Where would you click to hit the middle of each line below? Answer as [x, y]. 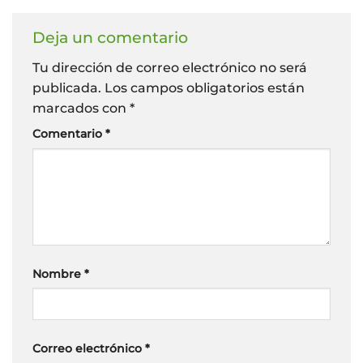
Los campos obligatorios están [205, 88]
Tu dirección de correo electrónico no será [170, 67]
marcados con [81, 108]
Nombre [58, 273]
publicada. [67, 88]
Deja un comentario [112, 38]
